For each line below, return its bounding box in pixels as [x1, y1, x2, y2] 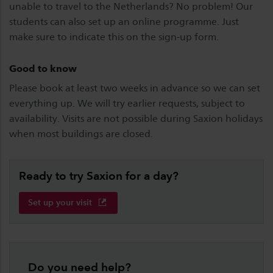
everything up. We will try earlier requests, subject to [9, 97, 245, 109]
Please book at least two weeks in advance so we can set [9, 82, 260, 94]
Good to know [9, 62, 77, 74]
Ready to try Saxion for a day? [19, 168, 179, 183]
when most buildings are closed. [9, 127, 153, 140]
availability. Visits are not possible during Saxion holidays [9, 112, 263, 124]
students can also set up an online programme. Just [9, 15, 239, 27]
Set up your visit [28, 197, 94, 208]
